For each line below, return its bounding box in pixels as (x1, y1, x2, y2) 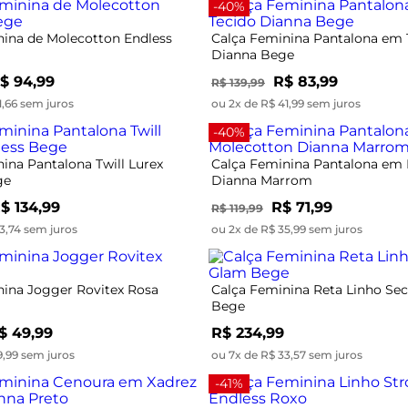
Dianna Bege (211, 46, 294, 63)
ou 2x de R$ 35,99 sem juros (211, 221, 362, 236)
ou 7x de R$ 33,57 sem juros (211, 347, 362, 362)
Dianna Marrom (211, 171, 312, 189)
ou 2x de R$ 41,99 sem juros (211, 96, 361, 110)
